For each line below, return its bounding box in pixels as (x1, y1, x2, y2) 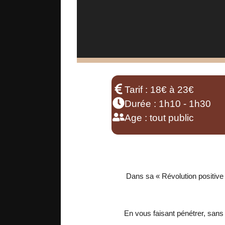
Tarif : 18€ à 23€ (125, 84, 194, 95)
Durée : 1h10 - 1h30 (125, 98, 211, 109)
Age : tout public (125, 113, 194, 124)
